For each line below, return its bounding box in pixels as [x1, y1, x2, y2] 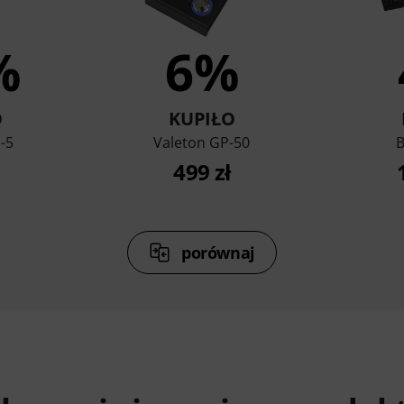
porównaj [180, 242, 256, 264]
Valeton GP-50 [153, 133, 251, 153]
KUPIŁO [169, 106, 235, 132]
